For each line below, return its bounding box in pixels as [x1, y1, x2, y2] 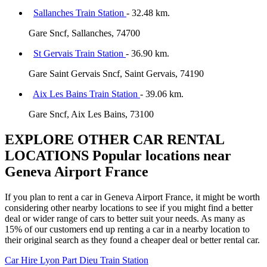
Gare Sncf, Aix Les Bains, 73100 [29, 108, 154, 119]
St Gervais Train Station [33, 48, 126, 58]
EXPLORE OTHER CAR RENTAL [5, 131, 224, 147]
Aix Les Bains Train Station [33, 88, 140, 99]
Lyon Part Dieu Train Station [40, 254, 148, 265]
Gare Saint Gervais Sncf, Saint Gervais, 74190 [29, 68, 204, 79]
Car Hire [5, 254, 40, 265]
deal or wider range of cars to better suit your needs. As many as [5, 213, 245, 223]
